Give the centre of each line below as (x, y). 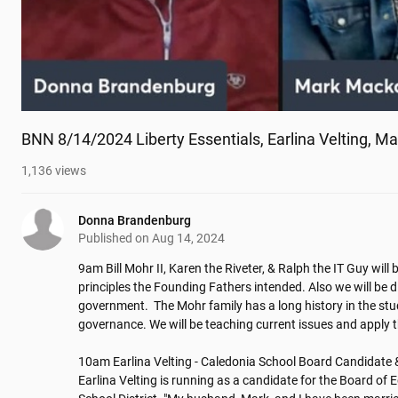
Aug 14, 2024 (188, 239)
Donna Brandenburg (135, 221)
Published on (115, 239)
